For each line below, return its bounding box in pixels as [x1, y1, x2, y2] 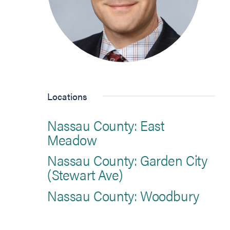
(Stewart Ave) [47, 164, 123, 185]
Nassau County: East [47, 114, 164, 135]
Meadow [47, 128, 97, 149]
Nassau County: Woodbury [47, 184, 199, 205]
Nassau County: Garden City [47, 149, 207, 170]
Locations [47, 89, 87, 103]
